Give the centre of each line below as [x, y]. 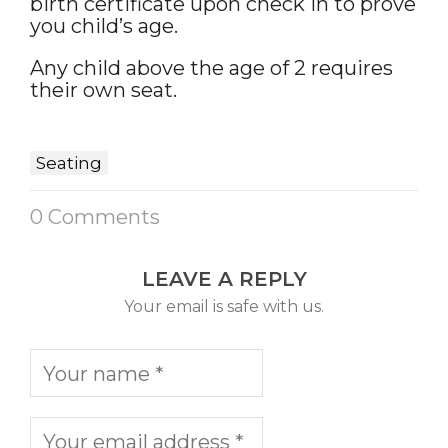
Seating [69, 162]
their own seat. [103, 90]
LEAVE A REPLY [224, 279]
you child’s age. [104, 26]
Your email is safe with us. [224, 306]
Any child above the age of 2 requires [211, 68]
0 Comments [95, 217]
